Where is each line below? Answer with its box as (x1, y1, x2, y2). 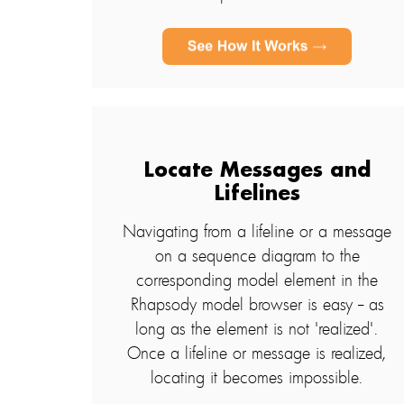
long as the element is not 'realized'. (135, 317, 380, 340)
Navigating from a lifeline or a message (123, 220, 392, 243)
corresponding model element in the (136, 269, 379, 291)
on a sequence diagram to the (154, 244, 360, 267)
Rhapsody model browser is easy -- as (130, 293, 384, 316)
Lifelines (214, 184, 300, 205)
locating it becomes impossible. (151, 366, 364, 389)
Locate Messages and (143, 161, 371, 181)
